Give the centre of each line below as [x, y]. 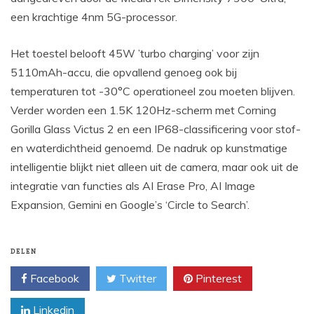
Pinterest [217, 279]
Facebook [53, 279]
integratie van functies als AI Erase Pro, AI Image [133, 186]
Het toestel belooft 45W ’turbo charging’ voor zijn [135, 54]
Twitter [136, 279]
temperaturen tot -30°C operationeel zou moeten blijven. [153, 91]
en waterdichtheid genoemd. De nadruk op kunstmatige [149, 148]
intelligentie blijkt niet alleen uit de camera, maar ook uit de [155, 167]
